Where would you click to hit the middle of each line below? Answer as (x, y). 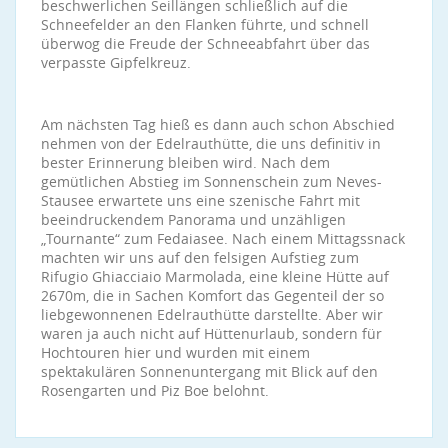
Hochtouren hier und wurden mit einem (175, 352)
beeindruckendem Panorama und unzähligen (193, 219)
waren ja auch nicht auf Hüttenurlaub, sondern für (211, 333)
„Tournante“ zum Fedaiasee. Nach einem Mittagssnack (223, 238)
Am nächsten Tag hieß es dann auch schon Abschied (218, 124)
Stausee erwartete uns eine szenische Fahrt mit (200, 200)
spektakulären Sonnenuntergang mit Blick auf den (209, 371)
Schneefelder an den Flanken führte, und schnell (205, 24)
